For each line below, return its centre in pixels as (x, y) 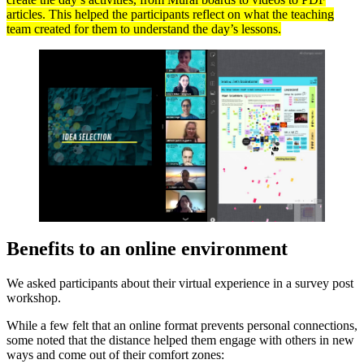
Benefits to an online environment (147, 248)
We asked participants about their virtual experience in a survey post (180, 283)
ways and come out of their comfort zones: (115, 354)
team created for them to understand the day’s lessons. (144, 29)
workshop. (34, 297)
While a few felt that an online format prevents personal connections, (182, 325)
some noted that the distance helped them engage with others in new (180, 340)
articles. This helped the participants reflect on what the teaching (170, 15)
